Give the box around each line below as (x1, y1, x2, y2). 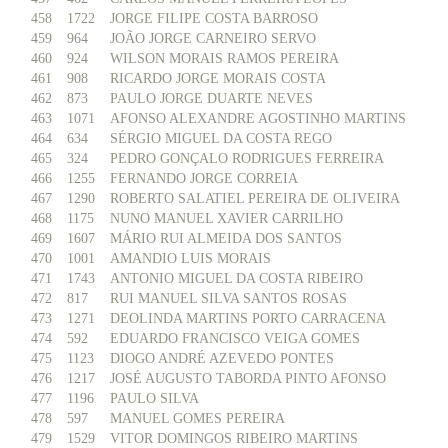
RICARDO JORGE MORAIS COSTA (110, 71, 326, 86)
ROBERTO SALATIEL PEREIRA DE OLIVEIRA (110, 191, 400, 206)
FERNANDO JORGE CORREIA (110, 171, 298, 186)
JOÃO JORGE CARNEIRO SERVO (110, 31, 316, 46)
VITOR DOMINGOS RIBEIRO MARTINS (110, 431, 358, 446)
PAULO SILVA (110, 391, 199, 406)
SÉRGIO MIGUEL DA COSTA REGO (110, 131, 332, 146)
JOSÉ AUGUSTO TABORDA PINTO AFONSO (110, 371, 386, 386)
